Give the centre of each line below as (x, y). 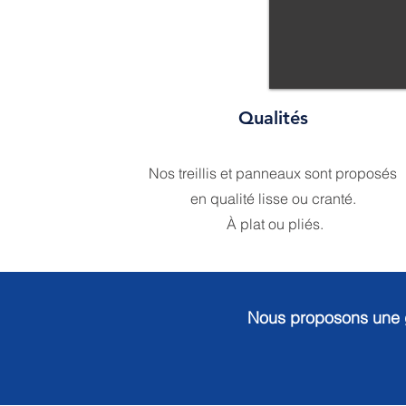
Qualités (273, 118)
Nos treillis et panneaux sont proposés (273, 173)
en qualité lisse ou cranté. (273, 198)
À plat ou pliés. (273, 224)
